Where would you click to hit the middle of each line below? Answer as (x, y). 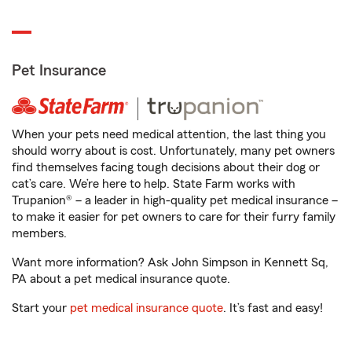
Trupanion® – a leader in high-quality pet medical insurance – (175, 200)
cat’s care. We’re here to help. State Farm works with (154, 184)
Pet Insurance (59, 71)
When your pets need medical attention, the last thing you (169, 134)
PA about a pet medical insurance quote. (121, 279)
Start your (41, 308)
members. (39, 233)
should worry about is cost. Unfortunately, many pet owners (173, 151)
